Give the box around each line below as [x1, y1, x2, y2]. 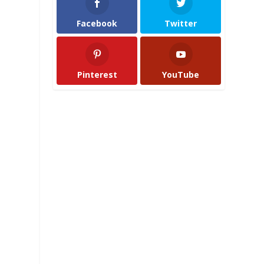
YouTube [162, 69, 200, 81]
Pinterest [77, 69, 117, 81]
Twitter [164, 17, 197, 29]
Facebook [77, 17, 117, 29]
